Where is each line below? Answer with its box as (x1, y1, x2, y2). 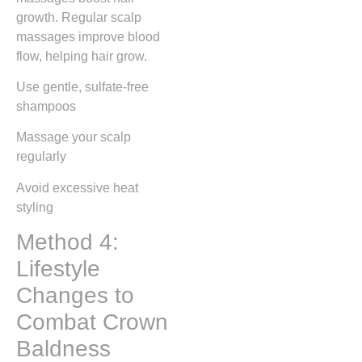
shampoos (16, 99, 76, 114)
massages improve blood (16, 29, 160, 44)
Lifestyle (16, 256, 100, 282)
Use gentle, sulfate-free (16, 80, 149, 95)
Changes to (16, 283, 134, 309)
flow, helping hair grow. (16, 48, 147, 63)
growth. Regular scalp (16, 10, 141, 24)
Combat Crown (16, 309, 168, 335)
